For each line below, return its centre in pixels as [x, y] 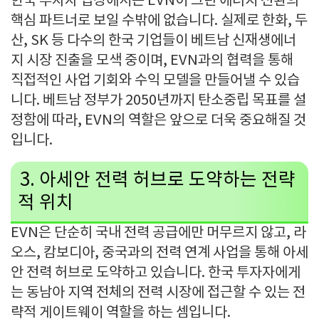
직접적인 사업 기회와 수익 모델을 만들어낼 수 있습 [155, 81]
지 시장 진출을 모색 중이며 [87, 61]
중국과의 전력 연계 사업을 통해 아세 [205, 253]
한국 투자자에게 [254, 273]
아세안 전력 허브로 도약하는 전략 [167, 180]
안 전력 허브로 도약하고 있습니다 [106, 273]
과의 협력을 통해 [246, 61]
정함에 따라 [44, 121]
